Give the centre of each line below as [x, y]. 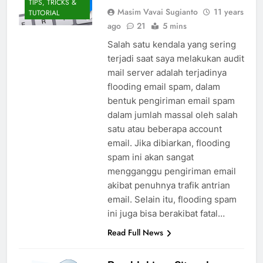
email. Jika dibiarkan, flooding [168, 143]
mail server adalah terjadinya [167, 73]
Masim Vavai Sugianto [157, 12]
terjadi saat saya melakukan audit [176, 59]
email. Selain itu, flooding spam [172, 200]
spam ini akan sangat [150, 157]
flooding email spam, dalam [163, 87]
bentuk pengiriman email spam [171, 101]
